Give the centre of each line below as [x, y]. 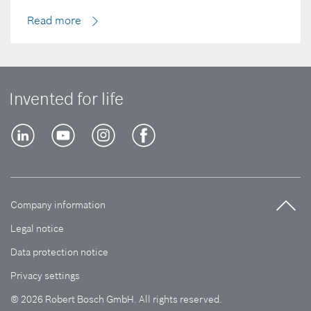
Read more [54, 20]
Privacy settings [45, 275]
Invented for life [66, 99]
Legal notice [37, 228]
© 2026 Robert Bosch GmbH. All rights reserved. [116, 299]
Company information [58, 204]
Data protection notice [59, 252]
